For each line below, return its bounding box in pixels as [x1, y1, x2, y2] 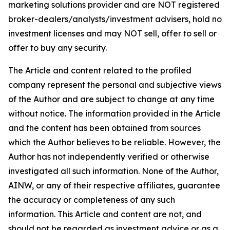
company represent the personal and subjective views [8, 79, 221, 90]
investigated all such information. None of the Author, [8, 165, 219, 176]
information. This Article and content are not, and [8, 208, 202, 219]
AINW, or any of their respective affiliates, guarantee [8, 180, 220, 190]
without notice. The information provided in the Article [8, 108, 221, 119]
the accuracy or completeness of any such [8, 194, 175, 205]
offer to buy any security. [8, 42, 107, 53]
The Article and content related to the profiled [8, 65, 191, 75]
